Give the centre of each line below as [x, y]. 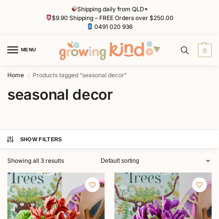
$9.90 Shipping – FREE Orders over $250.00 [113, 18]
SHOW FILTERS [41, 140]
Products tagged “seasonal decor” [80, 75]
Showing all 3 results [36, 161]
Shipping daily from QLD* [113, 9]
